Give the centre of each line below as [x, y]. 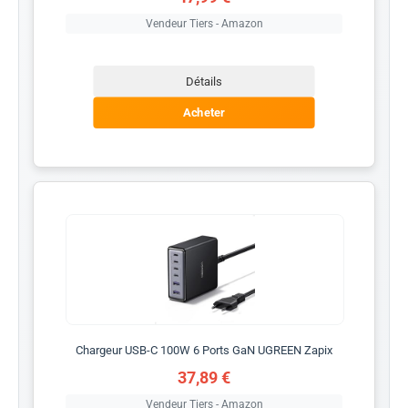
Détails [204, 81]
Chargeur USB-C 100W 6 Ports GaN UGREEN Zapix [204, 350]
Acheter [204, 112]
